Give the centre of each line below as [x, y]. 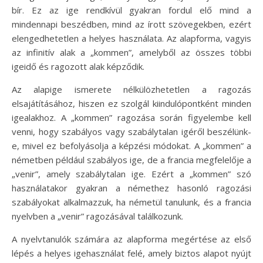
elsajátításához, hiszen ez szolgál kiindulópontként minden [131, 103]
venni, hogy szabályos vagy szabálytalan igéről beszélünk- [131, 131]
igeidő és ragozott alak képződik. [78, 66]
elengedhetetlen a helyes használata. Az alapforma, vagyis [131, 38]
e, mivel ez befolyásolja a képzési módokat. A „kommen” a [131, 146]
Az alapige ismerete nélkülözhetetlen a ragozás [131, 89]
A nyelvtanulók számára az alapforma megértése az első [131, 239]
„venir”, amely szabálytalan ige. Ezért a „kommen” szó [131, 174]
